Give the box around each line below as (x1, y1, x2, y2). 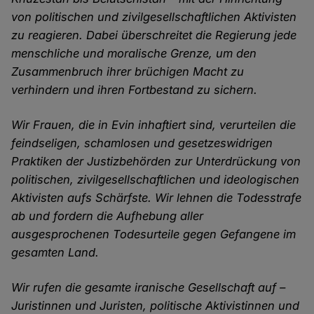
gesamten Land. (11, 245, 100, 260)
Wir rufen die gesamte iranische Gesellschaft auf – (11, 280, 286, 295)
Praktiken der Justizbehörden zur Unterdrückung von (11, 154, 301, 169)
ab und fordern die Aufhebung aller (11, 209, 204, 224)
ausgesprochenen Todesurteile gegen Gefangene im (11, 227, 296, 242)
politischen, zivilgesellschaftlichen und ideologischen (11, 172, 300, 187)
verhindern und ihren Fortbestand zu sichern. (11, 83, 258, 97)
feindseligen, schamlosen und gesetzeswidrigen (11, 136, 273, 151)
